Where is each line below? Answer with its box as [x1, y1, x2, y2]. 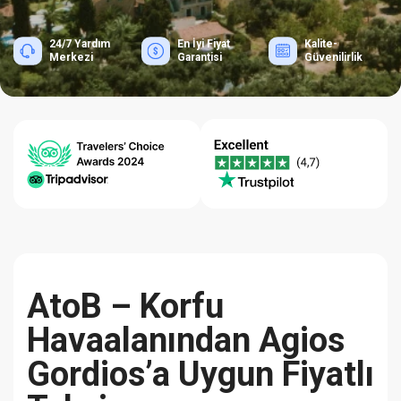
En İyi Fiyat [176, 38, 230, 50]
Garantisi [176, 51, 222, 64]
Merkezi [49, 51, 93, 64]
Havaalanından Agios [27, 320, 345, 360]
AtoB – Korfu [27, 286, 224, 326]
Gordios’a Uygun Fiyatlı [27, 354, 374, 394]
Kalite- [304, 38, 338, 50]
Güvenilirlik [304, 51, 363, 64]
